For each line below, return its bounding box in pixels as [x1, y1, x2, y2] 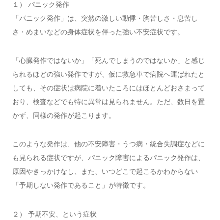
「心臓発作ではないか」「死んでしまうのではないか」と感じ [12, 56, 205, 65]
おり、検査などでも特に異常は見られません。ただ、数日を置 [12, 98, 205, 106]
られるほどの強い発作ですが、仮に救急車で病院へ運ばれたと [12, 70, 205, 79]
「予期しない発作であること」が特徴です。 [12, 181, 150, 190]
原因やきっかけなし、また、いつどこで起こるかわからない [12, 167, 198, 176]
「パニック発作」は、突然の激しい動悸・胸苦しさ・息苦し [12, 14, 198, 22]
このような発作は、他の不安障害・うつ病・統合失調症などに [12, 140, 205, 148]
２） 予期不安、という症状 [12, 210, 97, 218]
